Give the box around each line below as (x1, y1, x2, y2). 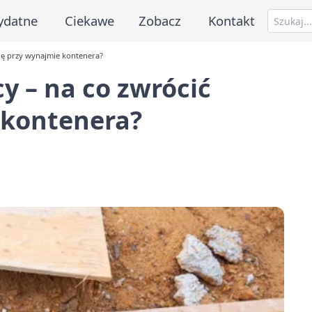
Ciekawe (64, 11, 114, 29)
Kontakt (208, 11, 256, 29)
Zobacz (139, 11, 182, 29)
